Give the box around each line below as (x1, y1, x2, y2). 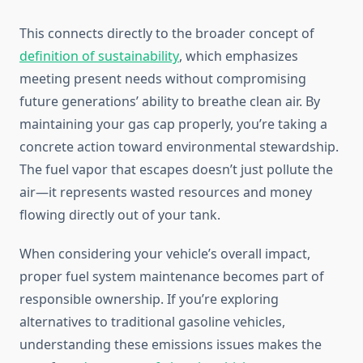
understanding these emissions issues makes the (19, 335, 322, 354)
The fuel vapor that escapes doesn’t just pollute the (19, 160, 333, 179)
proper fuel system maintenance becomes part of (19, 267, 324, 286)
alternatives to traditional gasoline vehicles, (19, 313, 285, 331)
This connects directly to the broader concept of (19, 24, 314, 43)
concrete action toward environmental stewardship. (19, 138, 339, 156)
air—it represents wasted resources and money (19, 183, 312, 202)
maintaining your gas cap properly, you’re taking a (19, 115, 327, 134)
